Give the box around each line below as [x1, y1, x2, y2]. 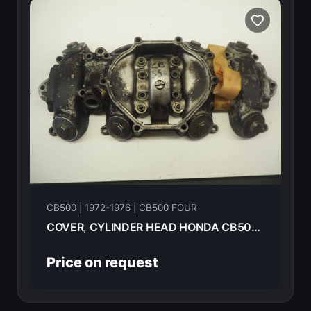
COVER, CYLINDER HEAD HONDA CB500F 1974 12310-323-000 [251, 220, 261, 235]
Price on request [46, 254, 158, 271]
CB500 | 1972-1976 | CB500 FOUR [46, 202, 197, 214]
